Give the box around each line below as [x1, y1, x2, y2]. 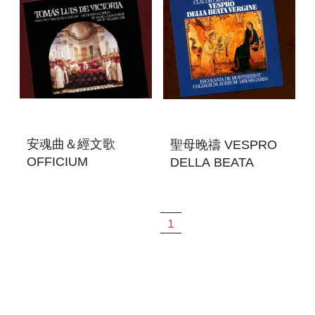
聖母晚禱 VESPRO [170, 137, 277, 152]
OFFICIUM [27, 154, 88, 169]
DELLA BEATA [170, 155, 254, 169]
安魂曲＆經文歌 [27, 136, 115, 151]
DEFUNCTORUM [27, 172, 126, 186]
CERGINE [170, 172, 228, 187]
